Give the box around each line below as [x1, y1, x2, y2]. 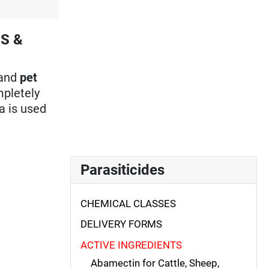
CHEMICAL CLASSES [80, 197, 176, 210]
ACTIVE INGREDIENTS [80, 238, 182, 251]
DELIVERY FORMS [80, 218, 162, 231]
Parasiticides [80, 161, 165, 178]
